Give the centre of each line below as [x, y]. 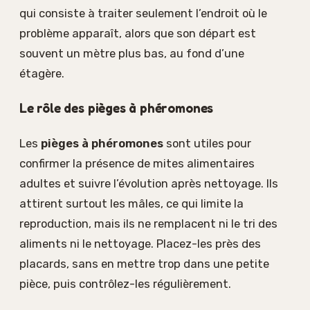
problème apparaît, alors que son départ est [138, 33]
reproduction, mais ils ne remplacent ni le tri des [148, 223]
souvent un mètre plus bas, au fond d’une [132, 53]
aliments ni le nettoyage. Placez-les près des [140, 243]
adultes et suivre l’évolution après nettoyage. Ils [149, 183]
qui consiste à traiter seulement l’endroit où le [143, 13]
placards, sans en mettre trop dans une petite [144, 263]
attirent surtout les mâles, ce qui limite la [131, 203]
